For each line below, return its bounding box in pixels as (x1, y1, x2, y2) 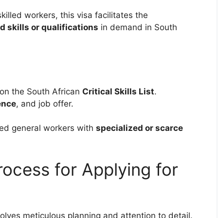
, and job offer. (16, 98, 73, 109)
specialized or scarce (96, 123, 183, 133)
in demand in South (98, 22, 177, 33)
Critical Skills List (82, 86, 154, 96)
